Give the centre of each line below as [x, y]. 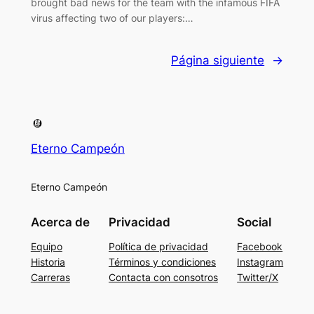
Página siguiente [218, 60]
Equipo [46, 246]
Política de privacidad [158, 246]
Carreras [50, 277]
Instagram [260, 261]
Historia [48, 261]
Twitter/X [258, 277]
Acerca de [60, 222]
